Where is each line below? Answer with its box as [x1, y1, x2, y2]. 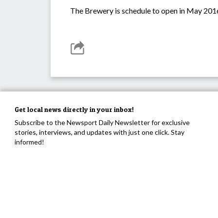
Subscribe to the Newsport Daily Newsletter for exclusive [15, 118, 190, 127]
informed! [15, 138, 44, 146]
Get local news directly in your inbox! [15, 105, 134, 114]
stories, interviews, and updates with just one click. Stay [15, 128, 184, 137]
